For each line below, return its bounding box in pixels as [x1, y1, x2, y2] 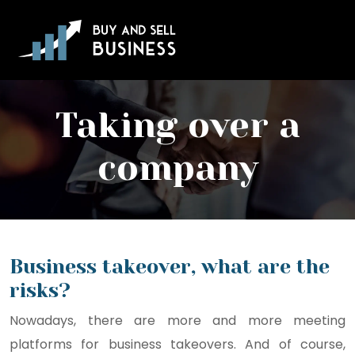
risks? [10, 279, 71, 302]
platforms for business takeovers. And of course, [10, 335, 345, 353]
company [97, 147, 258, 189]
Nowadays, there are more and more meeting [10, 311, 345, 330]
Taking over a [55, 105, 300, 146]
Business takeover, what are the [10, 255, 330, 278]
